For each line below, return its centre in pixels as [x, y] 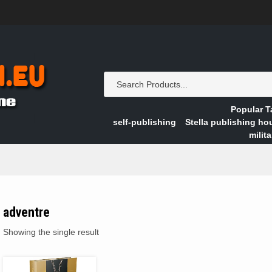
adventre [26, 212]
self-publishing [144, 122]
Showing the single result [51, 232]
